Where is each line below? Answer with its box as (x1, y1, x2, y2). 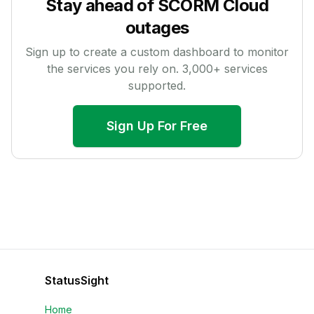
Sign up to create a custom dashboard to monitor (25, 45, 289, 59)
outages (125, 18, 189, 38)
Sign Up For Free (107, 118, 207, 133)
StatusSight (45, 273, 109, 287)
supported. (128, 78, 186, 93)
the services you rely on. (46, 62, 182, 76)
